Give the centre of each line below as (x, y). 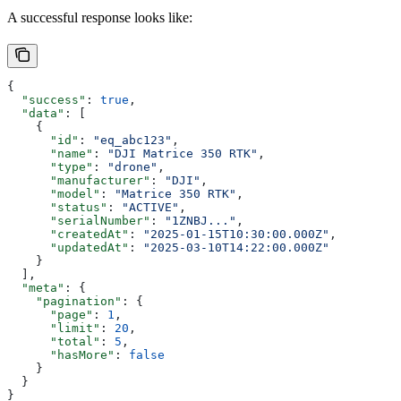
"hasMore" (61, 354)
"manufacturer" (79, 180)
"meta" (36, 287)
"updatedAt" (68, 247)
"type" (50, 166)
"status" (57, 207)
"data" (36, 113)
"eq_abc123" (132, 140)
